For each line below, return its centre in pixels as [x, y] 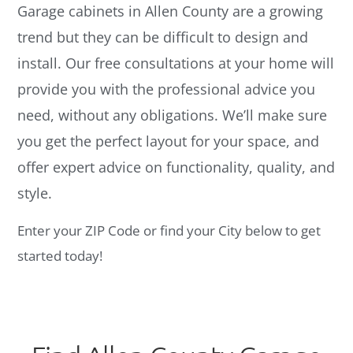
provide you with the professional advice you [167, 89]
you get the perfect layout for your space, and [169, 141]
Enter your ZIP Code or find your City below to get [169, 231]
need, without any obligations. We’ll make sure [173, 115]
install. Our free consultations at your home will [176, 63]
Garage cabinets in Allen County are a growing [171, 11]
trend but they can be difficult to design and [163, 37]
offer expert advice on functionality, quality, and [176, 167]
